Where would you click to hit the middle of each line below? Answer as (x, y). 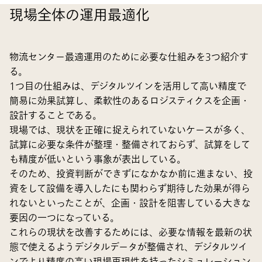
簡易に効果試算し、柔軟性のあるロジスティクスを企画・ (130, 101)
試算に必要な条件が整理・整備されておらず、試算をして (130, 145)
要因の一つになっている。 (64, 218)
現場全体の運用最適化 (80, 15)
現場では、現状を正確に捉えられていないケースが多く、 (130, 130)
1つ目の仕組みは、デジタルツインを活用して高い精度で (128, 86)
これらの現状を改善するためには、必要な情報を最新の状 (131, 232)
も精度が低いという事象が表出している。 (98, 159)
